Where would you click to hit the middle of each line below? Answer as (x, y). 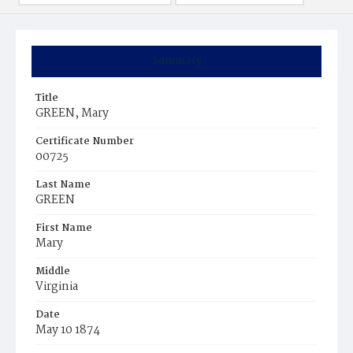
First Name (64, 228)
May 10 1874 (68, 330)
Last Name (63, 185)
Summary (176, 61)
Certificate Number (85, 141)
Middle (53, 271)
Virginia (57, 287)
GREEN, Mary (72, 113)
